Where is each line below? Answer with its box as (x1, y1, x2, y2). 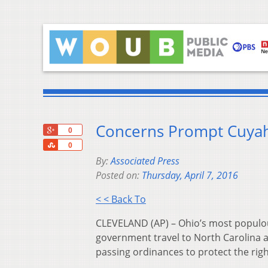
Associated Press (111, 154, 179, 168)
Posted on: (96, 169, 142, 182)
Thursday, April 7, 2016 (142, 169, 238, 182)
